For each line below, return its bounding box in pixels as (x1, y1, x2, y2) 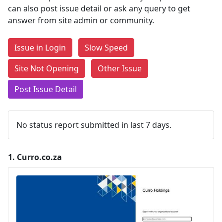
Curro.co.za (17, 152, 62, 163)
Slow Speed (85, 42, 128, 53)
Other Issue (98, 63, 142, 74)
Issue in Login (14, 42, 66, 53)
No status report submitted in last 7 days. (16, 119, 171, 130)
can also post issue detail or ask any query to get (8, 3, 190, 14)
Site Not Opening (14, 63, 79, 74)
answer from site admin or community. (8, 15, 154, 26)
